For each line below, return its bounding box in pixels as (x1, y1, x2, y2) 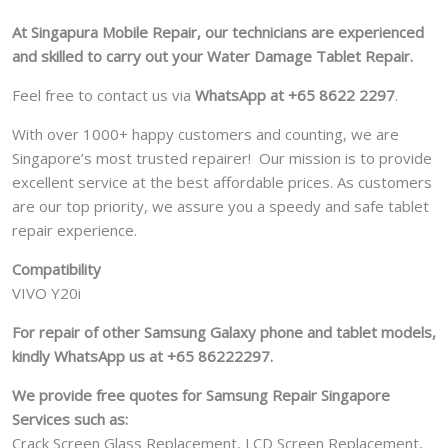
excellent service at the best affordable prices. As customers (12, 171, 432, 192)
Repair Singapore (268, 384, 390, 405)
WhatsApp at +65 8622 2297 (195, 84, 395, 105)
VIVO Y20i (12, 282, 81, 303)
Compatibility (12, 258, 101, 279)
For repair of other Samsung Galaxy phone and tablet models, (12, 321, 436, 342)
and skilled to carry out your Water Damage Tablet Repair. (12, 45, 413, 66)
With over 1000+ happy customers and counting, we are (12, 123, 399, 144)
